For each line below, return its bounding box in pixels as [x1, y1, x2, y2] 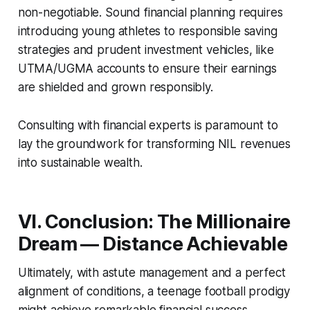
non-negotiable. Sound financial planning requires [17, 5, 283, 19]
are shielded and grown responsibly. [17, 80, 213, 94]
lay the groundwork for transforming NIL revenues [17, 136, 291, 151]
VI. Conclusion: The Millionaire [17, 210, 291, 233]
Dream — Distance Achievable [17, 232, 288, 255]
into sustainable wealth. [17, 155, 143, 170]
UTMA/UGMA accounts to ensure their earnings [17, 61, 277, 75]
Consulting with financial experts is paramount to [17, 118, 278, 132]
